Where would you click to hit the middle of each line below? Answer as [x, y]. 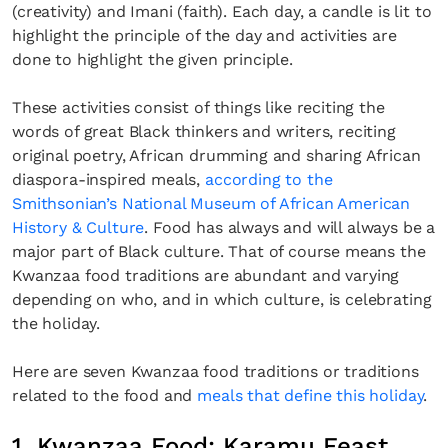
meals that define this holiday [310, 395]
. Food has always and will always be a [290, 227]
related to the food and [105, 395]
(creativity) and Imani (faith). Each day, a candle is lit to [222, 11]
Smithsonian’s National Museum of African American [211, 203]
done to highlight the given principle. [152, 59]
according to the [269, 179]
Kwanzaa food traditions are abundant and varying [206, 275]
